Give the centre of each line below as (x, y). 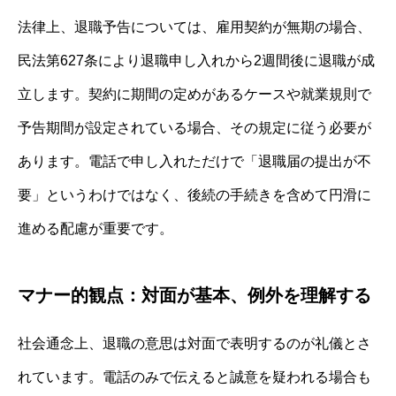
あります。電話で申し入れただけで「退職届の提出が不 (194, 161)
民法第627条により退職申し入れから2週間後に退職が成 (196, 60)
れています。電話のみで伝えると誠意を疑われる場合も (194, 377)
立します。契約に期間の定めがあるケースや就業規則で (194, 94)
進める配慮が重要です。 (95, 228)
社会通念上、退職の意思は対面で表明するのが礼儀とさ (194, 343)
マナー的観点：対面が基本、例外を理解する (194, 295)
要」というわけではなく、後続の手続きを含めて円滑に (194, 194)
